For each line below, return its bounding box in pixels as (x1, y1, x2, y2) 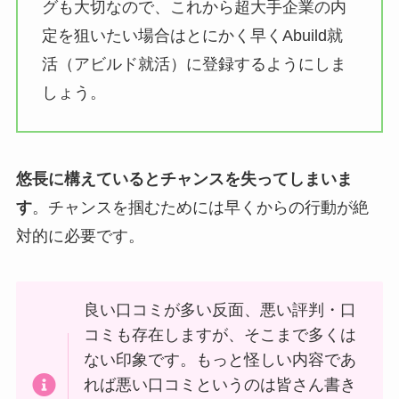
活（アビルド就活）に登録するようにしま (41, 54, 346, 73)
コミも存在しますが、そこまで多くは (84, 326, 357, 345)
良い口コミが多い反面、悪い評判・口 (84, 301, 357, 320)
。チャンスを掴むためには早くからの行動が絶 (31, 198, 369, 216)
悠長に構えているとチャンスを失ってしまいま (15, 169, 353, 188)
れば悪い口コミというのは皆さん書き (84, 376, 357, 395)
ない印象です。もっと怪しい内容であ (84, 351, 357, 370)
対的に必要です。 (15, 226, 144, 245)
